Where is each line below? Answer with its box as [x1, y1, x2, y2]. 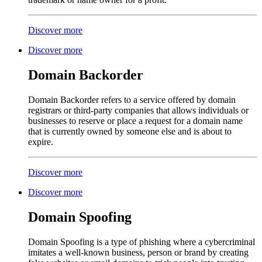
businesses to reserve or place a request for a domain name [28, 116, 243, 126]
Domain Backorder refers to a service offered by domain [28, 95, 236, 105]
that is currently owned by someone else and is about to [28, 126, 232, 137]
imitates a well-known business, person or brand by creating [28, 247, 249, 258]
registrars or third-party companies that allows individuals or [28, 105, 249, 116]
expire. [28, 137, 58, 147]
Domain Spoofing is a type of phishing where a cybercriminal [28, 237, 255, 247]
